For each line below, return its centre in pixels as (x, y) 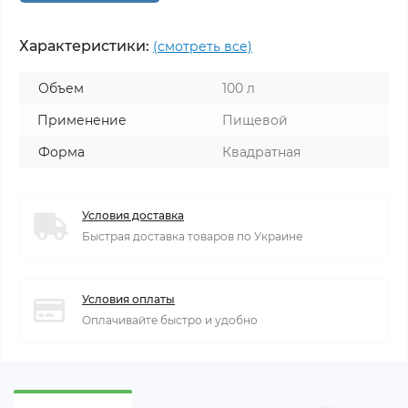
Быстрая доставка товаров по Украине (192, 236)
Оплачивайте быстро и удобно (170, 320)
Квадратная (261, 152)
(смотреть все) (203, 46)
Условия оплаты (128, 299)
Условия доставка (133, 215)
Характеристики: (84, 46)
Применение (82, 120)
